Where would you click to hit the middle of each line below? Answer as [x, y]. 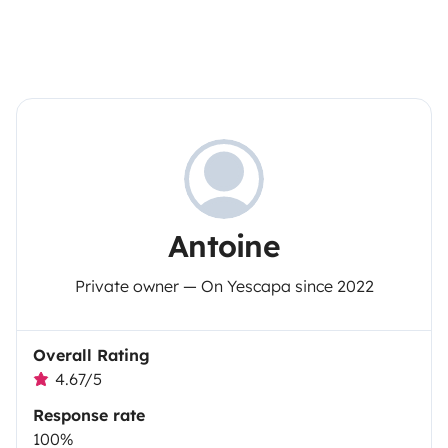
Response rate [89, 414]
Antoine [224, 245]
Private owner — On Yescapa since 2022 [224, 285]
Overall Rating [91, 354]
